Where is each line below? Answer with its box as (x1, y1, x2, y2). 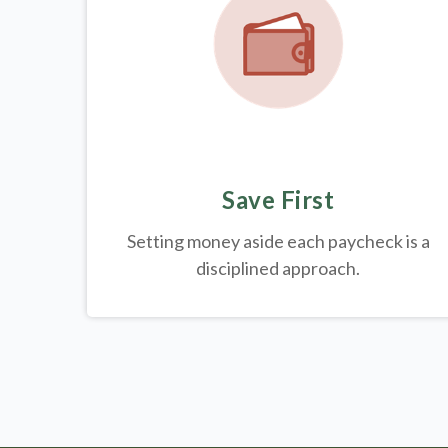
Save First (222, 185, 335, 215)
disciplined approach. (196, 257, 361, 280)
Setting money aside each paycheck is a (126, 230, 430, 253)
